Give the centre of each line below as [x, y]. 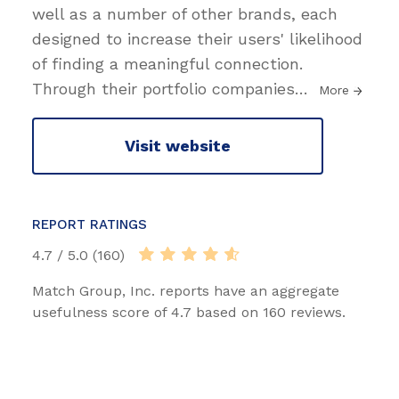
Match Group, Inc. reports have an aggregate [186, 290]
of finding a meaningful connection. [167, 63]
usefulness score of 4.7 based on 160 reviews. [189, 312]
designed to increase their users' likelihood [197, 38]
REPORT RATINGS [90, 224]
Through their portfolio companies [163, 88]
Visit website [178, 146]
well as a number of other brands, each [185, 13]
